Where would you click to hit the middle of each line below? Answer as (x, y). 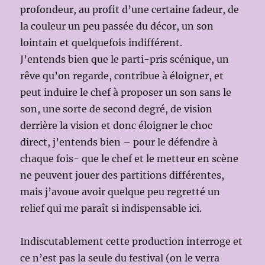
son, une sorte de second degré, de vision (117, 109)
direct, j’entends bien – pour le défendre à (119, 142)
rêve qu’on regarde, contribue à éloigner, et (122, 75)
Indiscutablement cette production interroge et (132, 241)
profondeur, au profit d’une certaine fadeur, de (130, 9)
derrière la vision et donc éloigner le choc (117, 125)
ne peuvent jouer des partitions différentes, (122, 175)
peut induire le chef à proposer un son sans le (126, 92)
